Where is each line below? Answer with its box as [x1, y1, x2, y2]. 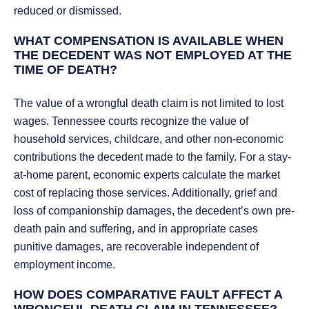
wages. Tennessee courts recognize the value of [14, 115, 248, 128]
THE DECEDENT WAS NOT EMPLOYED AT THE [14, 48, 292, 63]
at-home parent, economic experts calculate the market [14, 169, 280, 181]
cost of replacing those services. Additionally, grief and [14, 187, 277, 199]
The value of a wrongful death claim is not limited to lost [14, 97, 283, 110]
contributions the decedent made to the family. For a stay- [14, 151, 291, 163]
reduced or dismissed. [14, 5, 121, 17]
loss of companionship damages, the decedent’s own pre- [14, 205, 295, 217]
